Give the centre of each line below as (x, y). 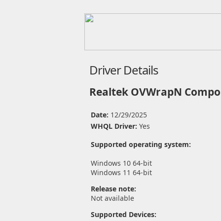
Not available (112, 198)
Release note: (113, 189)
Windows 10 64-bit (121, 163)
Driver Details (124, 70)
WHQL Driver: (115, 126)
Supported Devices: (123, 214)
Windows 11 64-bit (121, 172)
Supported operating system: (141, 144)
